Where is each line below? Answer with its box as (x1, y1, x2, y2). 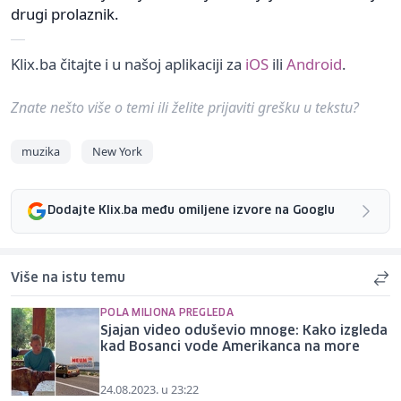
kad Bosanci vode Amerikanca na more (100, 340, 360, 354)
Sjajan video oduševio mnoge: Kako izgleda (100, 324, 388, 337)
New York (92, 142, 142, 159)
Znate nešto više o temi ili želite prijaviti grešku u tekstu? (11, 97, 359, 117)
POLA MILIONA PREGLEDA (100, 307, 234, 318)
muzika (21, 142, 60, 159)
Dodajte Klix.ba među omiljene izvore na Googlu (47, 205, 335, 218)
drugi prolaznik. (11, 3, 119, 24)
